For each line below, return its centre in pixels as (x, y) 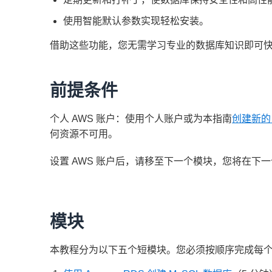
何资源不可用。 (84, 134)
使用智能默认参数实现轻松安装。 (136, 21)
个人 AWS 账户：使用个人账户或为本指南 (141, 119)
